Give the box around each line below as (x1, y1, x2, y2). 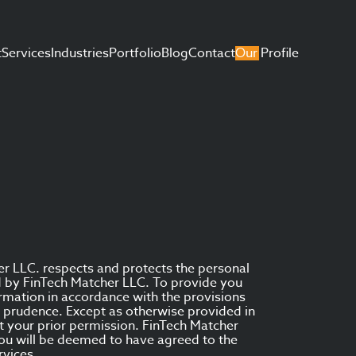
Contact (188, 43, 235, 63)
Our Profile (235, 43, 299, 63)
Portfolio (109, 43, 161, 63)
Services (2, 43, 51, 63)
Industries (51, 43, 109, 63)
